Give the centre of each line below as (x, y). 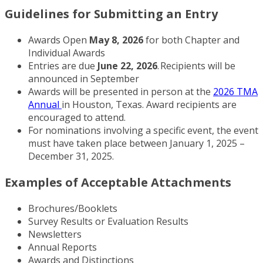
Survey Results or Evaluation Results (110, 222)
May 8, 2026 (116, 40)
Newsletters (57, 235)
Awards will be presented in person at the (121, 92)
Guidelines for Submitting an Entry (111, 14)
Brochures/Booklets (75, 209)
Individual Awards (69, 53)
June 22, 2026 (127, 66)
